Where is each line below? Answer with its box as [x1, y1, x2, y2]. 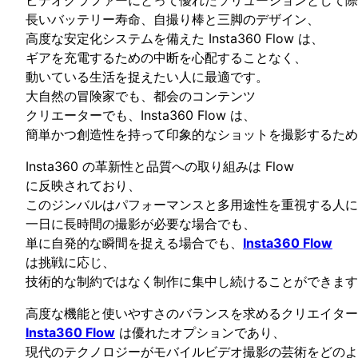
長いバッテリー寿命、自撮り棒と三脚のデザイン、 [26, 10, 320, 27]
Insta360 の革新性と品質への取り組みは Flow [26, 157, 294, 174]
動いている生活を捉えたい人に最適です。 [26, 68, 268, 85]
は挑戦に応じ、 [26, 253, 115, 270]
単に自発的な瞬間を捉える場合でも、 [26, 234, 243, 251]
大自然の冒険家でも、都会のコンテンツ [26, 87, 256, 104]
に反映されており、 [26, 177, 141, 193]
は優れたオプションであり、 [115, 324, 285, 340]
